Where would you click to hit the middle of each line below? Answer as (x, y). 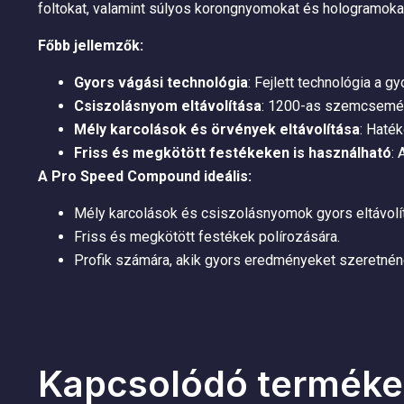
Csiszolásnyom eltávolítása (168, 106)
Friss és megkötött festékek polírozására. (207, 236)
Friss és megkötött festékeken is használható (233, 152)
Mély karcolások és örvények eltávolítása (217, 129)
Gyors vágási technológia (161, 82)
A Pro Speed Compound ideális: (145, 176)
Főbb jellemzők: (91, 45)
